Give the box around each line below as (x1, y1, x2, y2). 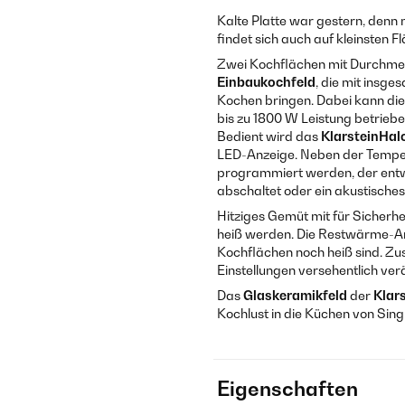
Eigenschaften (217, 377, 358, 400)
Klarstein (321, 128, 379, 144)
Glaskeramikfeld (243, 287, 347, 303)
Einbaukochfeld (217, 74, 316, 89)
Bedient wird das (217, 128, 321, 144)
